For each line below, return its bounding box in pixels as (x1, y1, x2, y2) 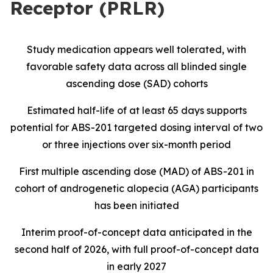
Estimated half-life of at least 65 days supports (26, 104, 247, 116)
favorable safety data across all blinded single (26, 60, 247, 73)
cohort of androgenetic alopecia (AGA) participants (15, 182, 258, 194)
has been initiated (94, 199, 179, 211)
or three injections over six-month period (42, 138, 231, 151)
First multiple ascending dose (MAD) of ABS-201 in (19, 165, 254, 177)
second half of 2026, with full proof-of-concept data (14, 243, 259, 255)
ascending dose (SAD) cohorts (65, 77, 208, 90)
